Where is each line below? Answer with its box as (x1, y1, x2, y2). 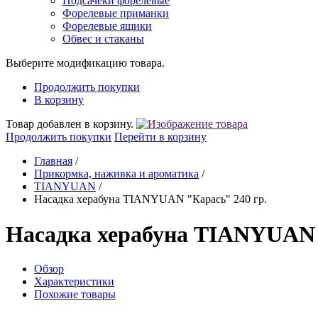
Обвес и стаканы (62, 33, 144, 45)
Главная (34, 155, 72, 168)
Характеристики (34, 275, 114, 288)
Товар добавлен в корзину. (6, 118, 133, 131)
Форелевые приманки (62, 7, 169, 20)
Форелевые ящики (62, 20, 152, 33)
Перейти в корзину (114, 131, 207, 143)
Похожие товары (34, 288, 116, 301)
